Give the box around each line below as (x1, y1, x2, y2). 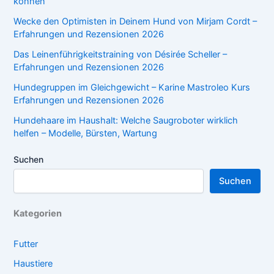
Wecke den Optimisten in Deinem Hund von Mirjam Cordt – (13, 16, 257, 28)
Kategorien (13, 207, 62, 219)
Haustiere (13, 257, 53, 269)
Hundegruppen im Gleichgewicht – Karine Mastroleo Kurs (13, 82, 251, 94)
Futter (13, 239, 39, 250)
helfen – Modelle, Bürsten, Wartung (13, 128, 158, 139)
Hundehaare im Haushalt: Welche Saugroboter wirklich (13, 115, 239, 127)
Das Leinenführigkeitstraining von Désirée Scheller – (13, 49, 228, 61)
